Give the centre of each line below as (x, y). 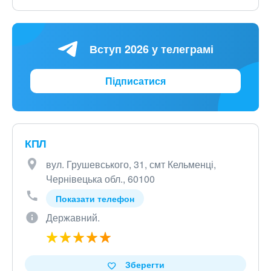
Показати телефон (95, 198)
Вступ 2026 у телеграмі (151, 49)
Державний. (73, 217)
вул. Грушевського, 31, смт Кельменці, (131, 164)
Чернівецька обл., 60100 (100, 179)
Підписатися (135, 81)
